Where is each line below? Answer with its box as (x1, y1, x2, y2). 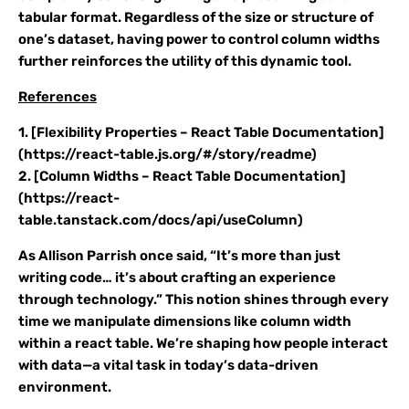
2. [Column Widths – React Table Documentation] (18, 168, 346, 184)
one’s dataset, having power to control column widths (18, 31, 380, 47)
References (18, 89, 97, 105)
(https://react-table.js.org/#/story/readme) (18, 146, 317, 163)
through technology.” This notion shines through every (18, 291, 389, 308)
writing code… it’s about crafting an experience (18, 269, 336, 286)
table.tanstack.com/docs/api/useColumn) (18, 212, 303, 228)
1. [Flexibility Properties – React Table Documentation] (18, 124, 384, 141)
